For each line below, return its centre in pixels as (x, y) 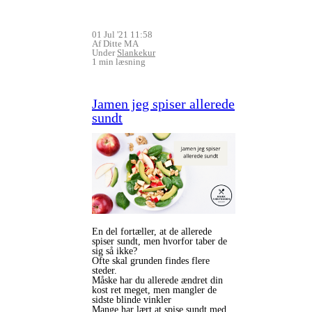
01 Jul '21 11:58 (122, 34)
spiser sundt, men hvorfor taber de (159, 241)
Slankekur (136, 52)
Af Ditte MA (115, 43)
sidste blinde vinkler (132, 299)
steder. (106, 270)
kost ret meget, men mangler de (154, 290)
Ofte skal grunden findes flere (151, 260)
